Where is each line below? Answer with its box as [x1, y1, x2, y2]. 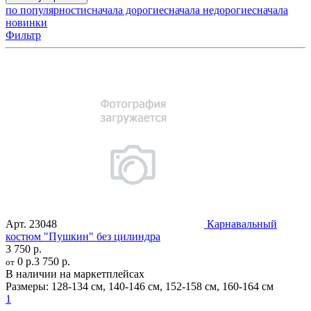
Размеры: [6, 280, 49, 292]
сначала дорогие [87, 3, 164, 16]
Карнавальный [207, 217, 277, 230]
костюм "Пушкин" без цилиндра [6, 230, 160, 242]
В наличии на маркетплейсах [6, 267, 144, 280]
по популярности [6, 3, 87, 16]
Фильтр [6, 28, 41, 41]
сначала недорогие [164, 3, 252, 16]
